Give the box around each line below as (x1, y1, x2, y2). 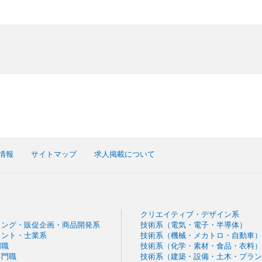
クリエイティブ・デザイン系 (140, 210, 239, 219)
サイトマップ (31, 150, 77, 158)
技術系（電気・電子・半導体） (140, 220, 247, 229)
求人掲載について (94, 150, 156, 158)
